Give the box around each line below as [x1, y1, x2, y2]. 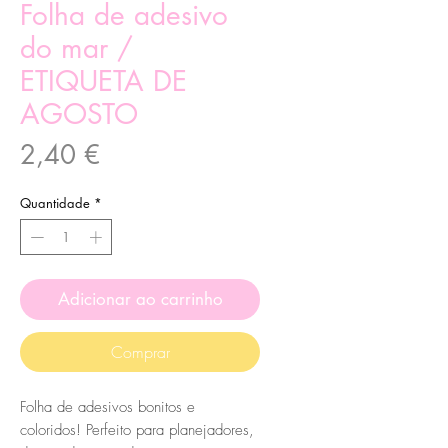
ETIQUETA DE [20, 63, 187, 100]
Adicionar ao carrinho [57, 287, 223, 310]
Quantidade [20, 194, 90, 213]
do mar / [20, 30, 133, 67]
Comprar [110, 340, 170, 363]
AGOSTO [20, 96, 138, 133]
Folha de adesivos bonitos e [20, 396, 195, 417]
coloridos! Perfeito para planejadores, [20, 419, 254, 440]
